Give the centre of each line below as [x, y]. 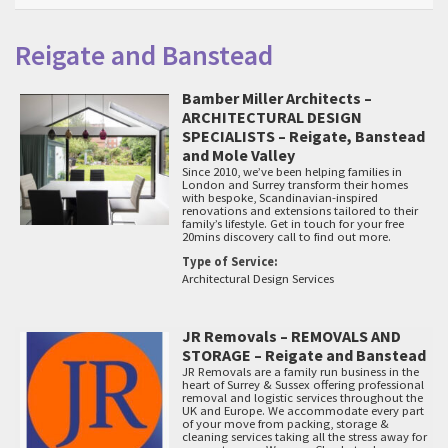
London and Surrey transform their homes [295, 185]
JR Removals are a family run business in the [301, 372]
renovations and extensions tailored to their [300, 211]
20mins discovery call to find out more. [287, 237]
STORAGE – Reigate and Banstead [304, 355]
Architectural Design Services [258, 279]
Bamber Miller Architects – [277, 98]
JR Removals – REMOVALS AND [292, 336]
